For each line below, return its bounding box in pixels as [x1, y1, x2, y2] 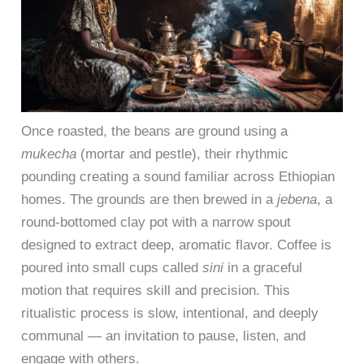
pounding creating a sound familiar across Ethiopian [21, 168, 336, 184]
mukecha [21, 145, 77, 162]
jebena [277, 191, 318, 207]
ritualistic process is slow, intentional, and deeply [21, 305, 319, 321]
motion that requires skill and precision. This [21, 282, 291, 298]
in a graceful [223, 259, 303, 275]
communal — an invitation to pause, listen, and [21, 327, 306, 344]
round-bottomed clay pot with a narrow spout [21, 214, 292, 230]
